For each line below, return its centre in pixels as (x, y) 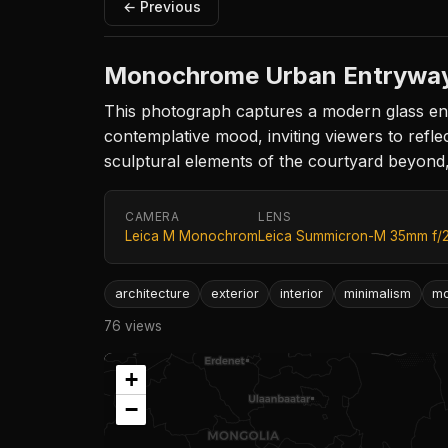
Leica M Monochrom (191, 235)
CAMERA (152, 216)
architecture (152, 293)
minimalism (378, 293)
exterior (234, 293)
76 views (133, 326)
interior (301, 293)
